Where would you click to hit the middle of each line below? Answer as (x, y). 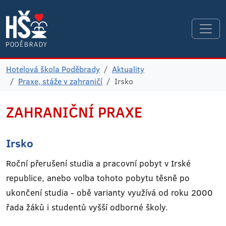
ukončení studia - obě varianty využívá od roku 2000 (109, 192)
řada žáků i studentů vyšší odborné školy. (87, 207)
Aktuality (128, 69)
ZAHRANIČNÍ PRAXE (74, 112)
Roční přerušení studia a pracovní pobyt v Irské (98, 163)
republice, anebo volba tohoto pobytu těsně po (98, 178)
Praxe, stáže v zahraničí (60, 81)
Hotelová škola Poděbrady (53, 69)
